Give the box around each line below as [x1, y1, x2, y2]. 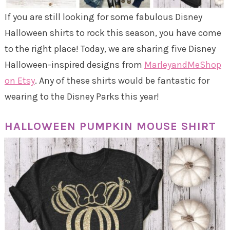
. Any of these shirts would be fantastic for [34, 74, 209, 86]
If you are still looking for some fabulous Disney [4, 11, 202, 23]
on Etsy [4, 74, 35, 86]
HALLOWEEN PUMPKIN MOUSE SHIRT [4, 119, 216, 133]
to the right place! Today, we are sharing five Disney [4, 43, 216, 54]
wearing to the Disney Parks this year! [4, 90, 159, 102]
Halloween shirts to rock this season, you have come [4, 27, 221, 39]
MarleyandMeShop [144, 59, 221, 70]
